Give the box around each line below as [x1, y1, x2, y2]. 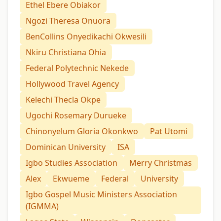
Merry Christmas [129, 157, 192, 168]
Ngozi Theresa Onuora [26, 15, 110, 26]
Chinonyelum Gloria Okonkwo [26, 125, 138, 137]
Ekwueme [53, 173, 89, 184]
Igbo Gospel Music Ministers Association [26, 188, 177, 200]
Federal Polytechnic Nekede [26, 62, 129, 74]
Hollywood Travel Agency [26, 78, 119, 89]
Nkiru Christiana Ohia [26, 46, 106, 58]
